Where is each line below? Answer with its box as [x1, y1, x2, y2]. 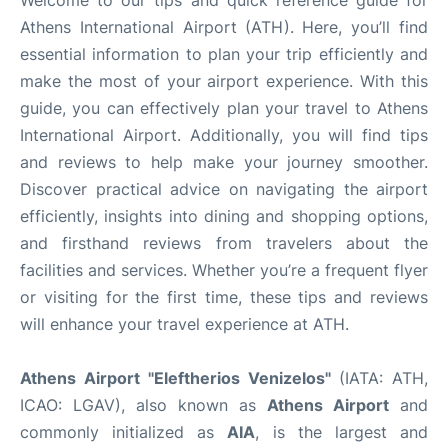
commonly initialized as [20, 421, 228, 442]
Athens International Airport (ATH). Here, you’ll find [20, 16, 428, 37]
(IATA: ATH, [339, 367, 428, 388]
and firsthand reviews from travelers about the [20, 232, 428, 253]
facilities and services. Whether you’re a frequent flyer [20, 259, 428, 280]
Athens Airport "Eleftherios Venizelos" [20, 367, 339, 388]
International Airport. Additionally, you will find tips [20, 124, 428, 145]
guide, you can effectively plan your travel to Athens [20, 97, 428, 118]
